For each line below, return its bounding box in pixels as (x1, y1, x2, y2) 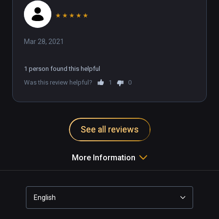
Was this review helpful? (24, 78, 92, 86)
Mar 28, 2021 (24, 37, 64, 45)
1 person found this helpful (24, 65, 100, 72)
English (34, 193, 56, 201)
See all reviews (80, 124, 139, 134)
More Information (72, 153, 135, 162)
